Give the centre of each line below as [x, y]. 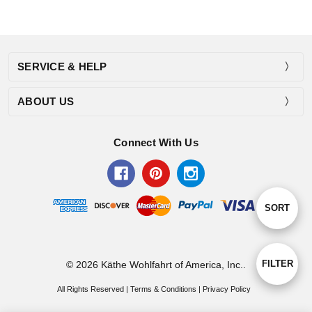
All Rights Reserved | [94, 289]
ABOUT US [46, 101]
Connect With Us [156, 142]
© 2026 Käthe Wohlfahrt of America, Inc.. [156, 264]
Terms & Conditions [164, 289]
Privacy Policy [227, 289]
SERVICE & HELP [62, 66]
